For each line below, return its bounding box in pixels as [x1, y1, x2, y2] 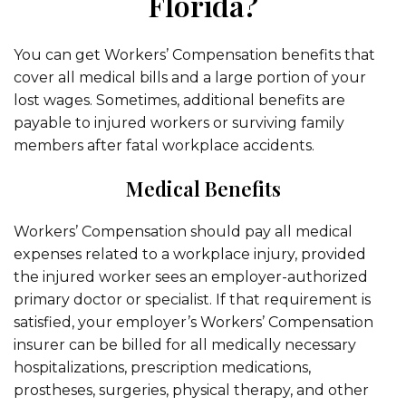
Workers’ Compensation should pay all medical [14, 223, 353, 240]
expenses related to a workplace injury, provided [14, 246, 366, 263]
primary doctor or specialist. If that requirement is [14, 291, 371, 308]
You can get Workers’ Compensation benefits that [14, 46, 375, 63]
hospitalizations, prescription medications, [14, 359, 311, 376]
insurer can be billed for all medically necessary [14, 336, 356, 353]
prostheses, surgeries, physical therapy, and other [14, 382, 369, 399]
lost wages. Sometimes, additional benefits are [14, 92, 345, 109]
